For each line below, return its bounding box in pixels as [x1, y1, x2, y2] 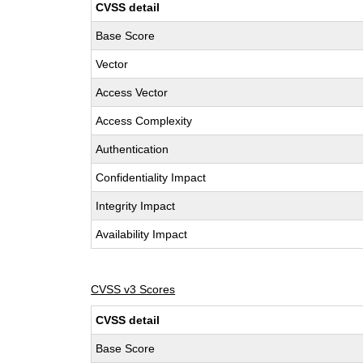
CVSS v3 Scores [91, 283, 176, 296]
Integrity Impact [96, 199, 176, 212]
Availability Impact [96, 228, 188, 241]
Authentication [96, 143, 169, 156]
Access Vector [96, 86, 169, 99]
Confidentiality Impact [96, 171, 207, 184]
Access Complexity [96, 114, 193, 127]
